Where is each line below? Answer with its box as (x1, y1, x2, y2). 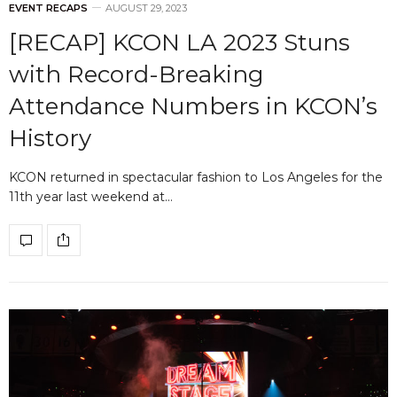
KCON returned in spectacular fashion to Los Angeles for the (9, 168, 383, 185)
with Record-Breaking (9, 59, 264, 89)
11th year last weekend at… (9, 188, 173, 205)
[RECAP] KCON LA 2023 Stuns (9, 27, 350, 57)
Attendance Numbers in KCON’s (9, 91, 378, 121)
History (9, 123, 91, 152)
